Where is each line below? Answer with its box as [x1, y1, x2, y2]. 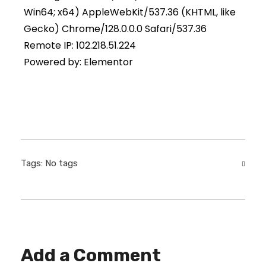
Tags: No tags [21, 157, 78, 169]
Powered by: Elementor [24, 55, 133, 69]
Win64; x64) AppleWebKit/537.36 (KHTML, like [24, 5, 236, 19]
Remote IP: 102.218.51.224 [24, 38, 136, 52]
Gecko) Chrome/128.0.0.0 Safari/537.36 [24, 21, 207, 36]
